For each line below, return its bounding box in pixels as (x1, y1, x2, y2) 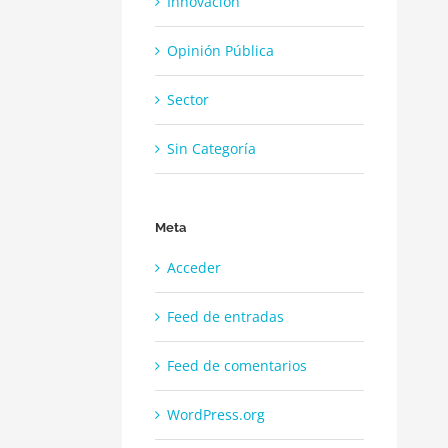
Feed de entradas (167, 307, 284, 327)
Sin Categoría (167, 138, 256, 158)
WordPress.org (167, 405, 265, 425)
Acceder (167, 258, 221, 278)
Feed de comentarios (167, 356, 307, 376)
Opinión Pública (167, 40, 274, 60)
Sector (167, 89, 209, 109)
